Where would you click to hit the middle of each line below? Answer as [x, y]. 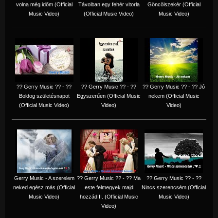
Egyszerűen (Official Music [109, 96]
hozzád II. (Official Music [109, 196]
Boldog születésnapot [44, 96]
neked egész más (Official [44, 187]
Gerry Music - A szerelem [44, 178]
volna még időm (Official [44, 4]
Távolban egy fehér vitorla [109, 4]
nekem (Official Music [174, 96]
